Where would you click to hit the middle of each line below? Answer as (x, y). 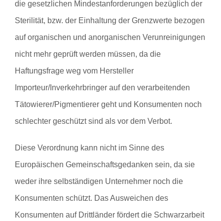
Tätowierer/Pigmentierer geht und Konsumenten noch (108, 104)
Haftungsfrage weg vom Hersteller (74, 71)
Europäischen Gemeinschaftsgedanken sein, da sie (105, 164)
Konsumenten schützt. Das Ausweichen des (92, 198)
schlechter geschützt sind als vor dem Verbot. (93, 121)
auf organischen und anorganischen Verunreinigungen (110, 37)
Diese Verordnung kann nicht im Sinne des (90, 147)
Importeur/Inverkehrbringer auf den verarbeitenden (102, 87)
